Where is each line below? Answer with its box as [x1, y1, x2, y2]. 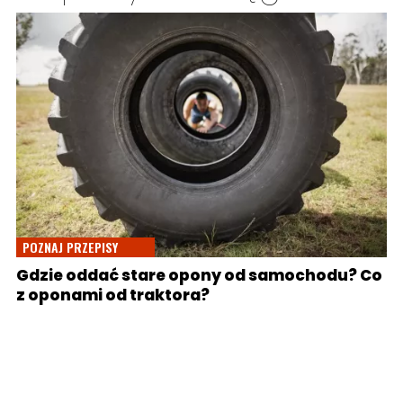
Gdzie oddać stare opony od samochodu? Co [16, 264, 382, 287]
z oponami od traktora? [16, 284, 210, 307]
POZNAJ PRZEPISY [22, 237, 118, 257]
